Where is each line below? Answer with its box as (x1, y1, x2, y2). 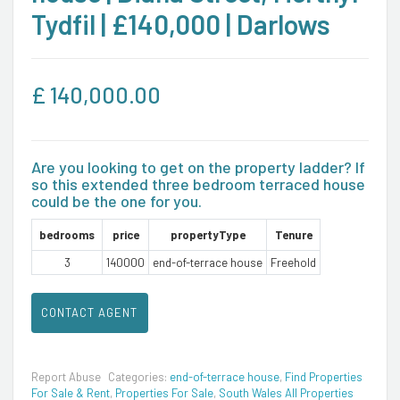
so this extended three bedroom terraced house (31, 173, 365, 194)
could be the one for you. (31, 190, 202, 211)
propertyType (170, 227, 246, 242)
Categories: (108, 369, 170, 384)
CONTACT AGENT (41, 305, 138, 321)
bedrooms (39, 227, 95, 242)
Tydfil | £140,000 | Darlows (31, 7, 330, 40)
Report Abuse (31, 369, 101, 384)
